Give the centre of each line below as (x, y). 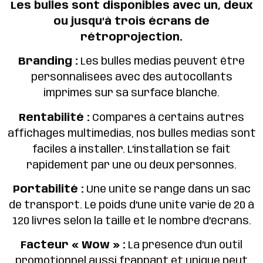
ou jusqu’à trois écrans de (131, 21)
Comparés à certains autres (167, 118)
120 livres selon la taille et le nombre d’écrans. (131, 221)
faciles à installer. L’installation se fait (131, 149)
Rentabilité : (54, 118)
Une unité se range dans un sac (167, 189)
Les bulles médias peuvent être (161, 62)
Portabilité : (48, 189)
